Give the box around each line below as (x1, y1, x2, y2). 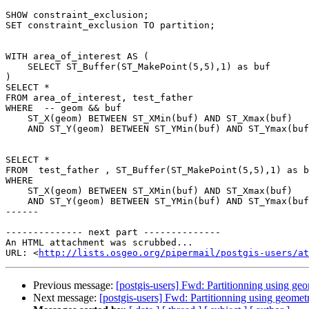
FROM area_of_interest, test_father (6, 92, 193, 103)
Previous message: (33, 279, 116, 292)
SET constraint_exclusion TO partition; (6, 20, 215, 31)
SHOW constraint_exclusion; (6, 10, 149, 21)
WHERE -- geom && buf (6, 103, 121, 114)
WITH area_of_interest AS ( (6, 51, 149, 62)
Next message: (33, 292, 99, 304)
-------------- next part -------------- (6, 227, 221, 238)
